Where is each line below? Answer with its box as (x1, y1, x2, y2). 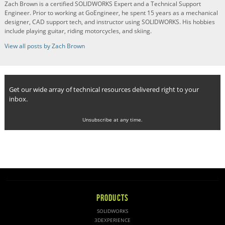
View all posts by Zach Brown (5, 42, 85, 51)
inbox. (9, 94, 28, 104)
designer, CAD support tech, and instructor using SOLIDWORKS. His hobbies (5, 18, 215, 27)
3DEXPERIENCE (94, 216, 131, 223)
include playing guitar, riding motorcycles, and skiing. (5, 27, 152, 36)
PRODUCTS (96, 192, 129, 203)
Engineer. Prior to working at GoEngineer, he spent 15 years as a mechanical (5, 9, 218, 18)
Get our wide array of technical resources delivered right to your (9, 85, 199, 94)
